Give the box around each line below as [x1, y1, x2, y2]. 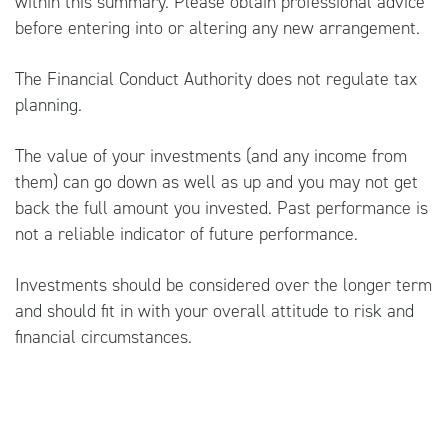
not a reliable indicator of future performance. [15, 221, 358, 246]
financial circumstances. [15, 324, 192, 349]
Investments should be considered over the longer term [15, 272, 432, 297]
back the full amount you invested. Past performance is [15, 195, 428, 220]
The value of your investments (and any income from [15, 143, 407, 168]
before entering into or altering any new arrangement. [15, 15, 420, 40]
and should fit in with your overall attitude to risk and [15, 298, 414, 323]
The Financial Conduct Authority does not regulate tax [15, 66, 417, 91]
